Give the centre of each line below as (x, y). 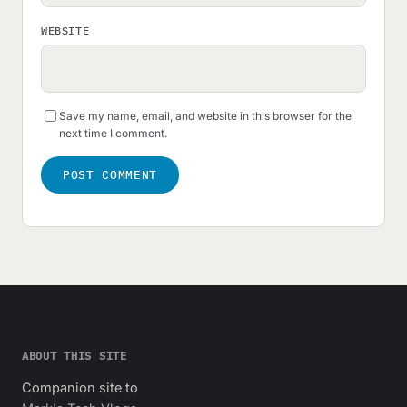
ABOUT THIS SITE (74, 355)
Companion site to (80, 387)
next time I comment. (113, 133)
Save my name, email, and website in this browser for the (205, 115)
